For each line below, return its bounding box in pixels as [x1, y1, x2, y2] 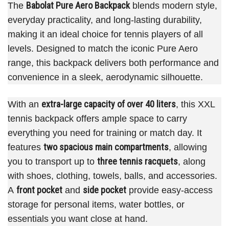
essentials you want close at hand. [8, 214, 148, 224]
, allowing [169, 142, 207, 152]
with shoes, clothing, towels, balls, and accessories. [8, 171, 217, 181]
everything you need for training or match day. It [8, 128, 202, 138]
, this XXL [176, 99, 215, 109]
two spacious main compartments [43, 142, 169, 152]
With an [8, 99, 41, 109]
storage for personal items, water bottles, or [8, 199, 185, 210]
